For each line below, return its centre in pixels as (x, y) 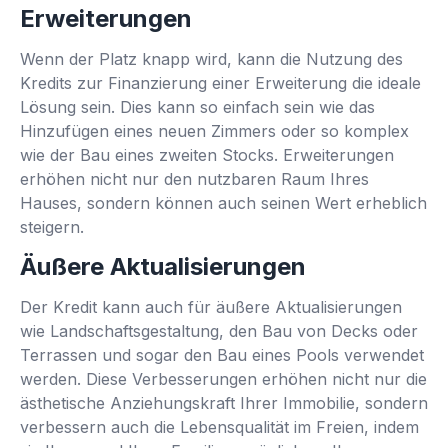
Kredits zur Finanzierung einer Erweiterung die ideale (220, 82)
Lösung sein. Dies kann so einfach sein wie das (197, 106)
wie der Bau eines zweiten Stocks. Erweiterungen (207, 154)
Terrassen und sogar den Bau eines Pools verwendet (222, 354)
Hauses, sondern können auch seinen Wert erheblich (223, 202)
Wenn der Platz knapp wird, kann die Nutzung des (211, 58)
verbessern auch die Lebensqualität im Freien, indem (219, 426)
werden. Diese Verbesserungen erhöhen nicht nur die (223, 378)
